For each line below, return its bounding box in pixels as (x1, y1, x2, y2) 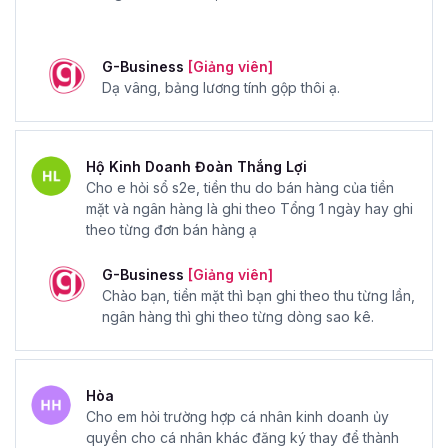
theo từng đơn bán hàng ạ (86, 220, 257, 238)
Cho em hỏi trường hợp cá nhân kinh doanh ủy (86, 407, 389, 425)
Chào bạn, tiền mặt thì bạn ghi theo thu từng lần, (102, 286, 415, 304)
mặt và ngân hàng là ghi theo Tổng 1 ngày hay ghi (86, 199, 413, 217)
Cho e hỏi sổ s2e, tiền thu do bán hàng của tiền (86, 178, 394, 196)
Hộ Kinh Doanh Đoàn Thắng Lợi (86, 157, 307, 175)
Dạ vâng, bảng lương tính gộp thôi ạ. (102, 78, 344, 96)
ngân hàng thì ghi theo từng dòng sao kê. (102, 307, 378, 325)
